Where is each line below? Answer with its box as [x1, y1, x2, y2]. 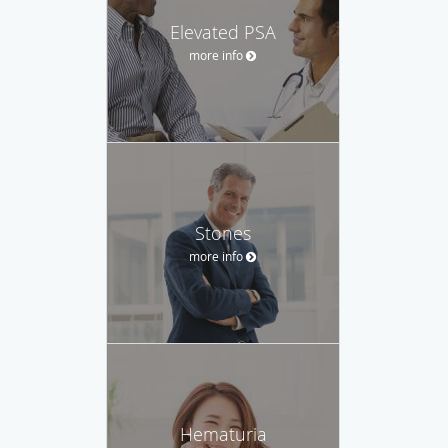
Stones [195, 220, 251, 245]
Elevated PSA [170, 19, 276, 44]
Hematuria [179, 421, 267, 446]
